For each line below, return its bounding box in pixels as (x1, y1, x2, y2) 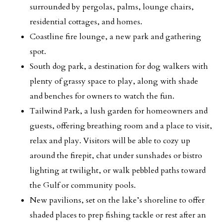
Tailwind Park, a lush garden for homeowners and (30, 106, 208, 116)
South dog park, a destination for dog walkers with (30, 61, 208, 72)
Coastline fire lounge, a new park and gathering (30, 31, 201, 42)
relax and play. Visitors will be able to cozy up (30, 135, 190, 146)
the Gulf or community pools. (30, 180, 136, 191)
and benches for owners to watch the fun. (30, 91, 174, 102)
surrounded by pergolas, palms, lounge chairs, (30, 1, 194, 12)
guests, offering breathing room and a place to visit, (30, 120, 212, 131)
